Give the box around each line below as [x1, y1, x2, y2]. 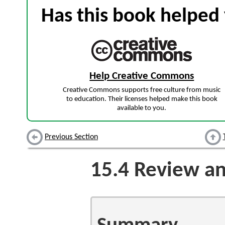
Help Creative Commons [89, 71, 194, 81]
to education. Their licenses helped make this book [66, 95, 217, 103]
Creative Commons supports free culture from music [63, 86, 221, 94]
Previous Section [45, 133, 98, 142]
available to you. [117, 104, 167, 113]
